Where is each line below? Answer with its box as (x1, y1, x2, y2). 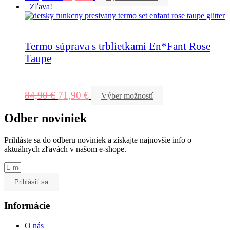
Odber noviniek (4, 111, 87, 125)
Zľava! (30, 2, 52, 11)
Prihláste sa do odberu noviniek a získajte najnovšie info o (4, 135, 191, 144)
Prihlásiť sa (14, 178, 48, 186)
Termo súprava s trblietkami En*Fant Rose (25, 40, 210, 52)
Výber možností (101, 91, 153, 100)
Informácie (4, 200, 50, 212)
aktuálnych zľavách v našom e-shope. (4, 144, 126, 154)
